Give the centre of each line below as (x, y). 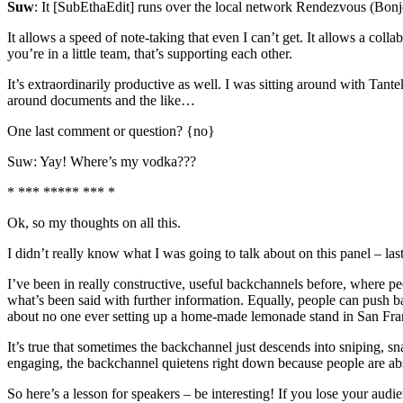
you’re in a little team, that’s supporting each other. (150, 54)
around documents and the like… (101, 101)
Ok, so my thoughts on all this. (94, 223)
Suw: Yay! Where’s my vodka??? (102, 162)
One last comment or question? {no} (111, 131)
